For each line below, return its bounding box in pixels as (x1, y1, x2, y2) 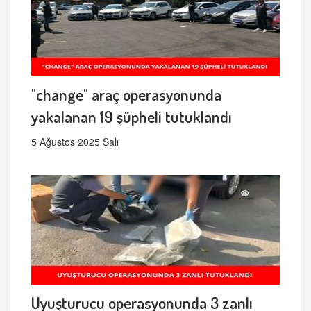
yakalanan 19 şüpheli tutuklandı (31, 106, 232, 127)
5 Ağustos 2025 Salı (31, 135, 119, 149)
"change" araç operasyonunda (31, 84, 221, 105)
